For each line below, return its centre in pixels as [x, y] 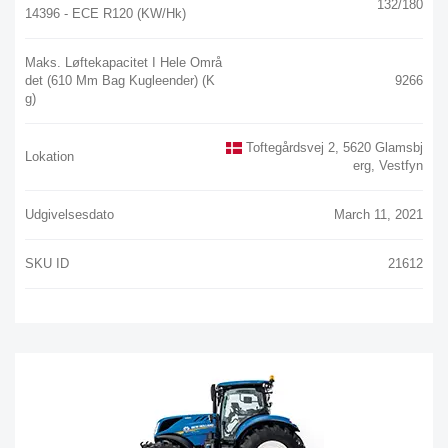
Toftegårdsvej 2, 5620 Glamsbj [332, 147]
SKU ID [47, 263]
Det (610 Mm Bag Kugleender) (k [120, 80]
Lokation [49, 156]
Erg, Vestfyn [388, 165]
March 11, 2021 [378, 214]
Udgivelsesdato [69, 214]
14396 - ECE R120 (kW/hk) [105, 13]
